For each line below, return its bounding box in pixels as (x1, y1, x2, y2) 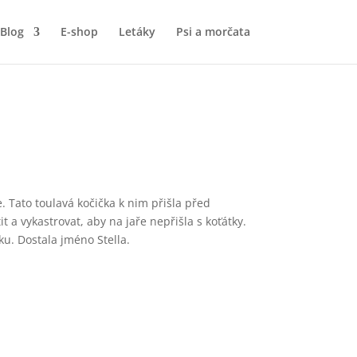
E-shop (60, 24, 98, 39)
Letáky (118, 24, 155, 39)
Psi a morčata (175, 24, 250, 39)
